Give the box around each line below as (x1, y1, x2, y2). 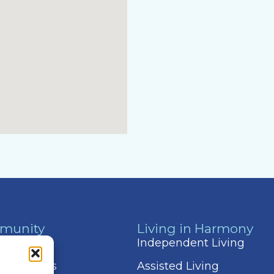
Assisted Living (136, 259, 219, 273)
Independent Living (136, 235, 245, 250)
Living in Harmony (136, 221, 253, 237)
